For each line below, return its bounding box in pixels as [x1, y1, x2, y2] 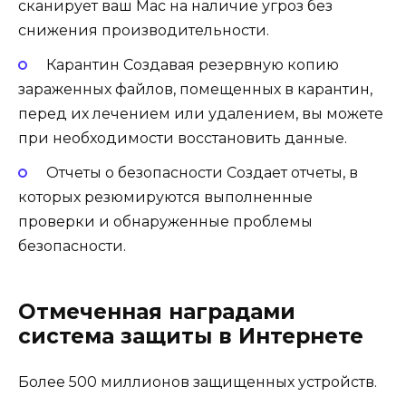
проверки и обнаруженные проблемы [18, 213, 313, 231]
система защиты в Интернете [18, 324, 363, 350]
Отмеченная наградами [18, 299, 295, 325]
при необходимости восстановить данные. [18, 130, 347, 148]
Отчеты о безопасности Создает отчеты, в [45, 164, 358, 182]
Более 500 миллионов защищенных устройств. [18, 373, 377, 391]
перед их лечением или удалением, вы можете [18, 105, 383, 123]
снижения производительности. [18, 22, 269, 40]
